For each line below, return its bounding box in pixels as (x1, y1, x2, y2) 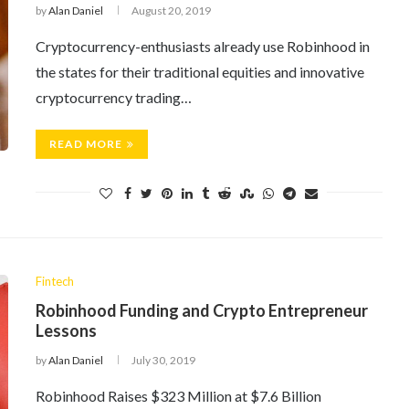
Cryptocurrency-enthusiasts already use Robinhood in (36, 37, 370, 55)
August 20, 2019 (131, 4, 211, 17)
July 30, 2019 (131, 353, 195, 367)
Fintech (36, 274, 74, 288)
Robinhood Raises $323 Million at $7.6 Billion (36, 387, 321, 404)
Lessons (36, 320, 97, 341)
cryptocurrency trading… (36, 89, 192, 106)
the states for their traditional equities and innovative (36, 63, 364, 80)
